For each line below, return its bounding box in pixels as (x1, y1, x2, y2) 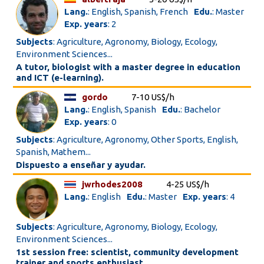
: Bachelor (180, 104, 221, 114)
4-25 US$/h (166, 179, 210, 189)
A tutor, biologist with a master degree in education (16, 62, 241, 72)
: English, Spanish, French (88, 6, 189, 16)
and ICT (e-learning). (16, 72, 104, 82)
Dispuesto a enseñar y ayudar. (16, 160, 146, 170)
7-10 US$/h (131, 92, 175, 102)
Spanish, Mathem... (16, 147, 91, 157)
